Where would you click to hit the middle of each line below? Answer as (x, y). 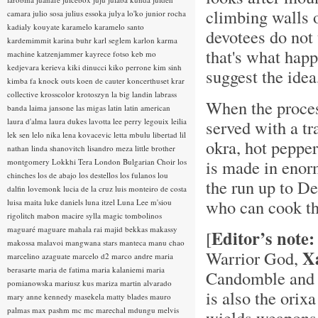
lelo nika (47, 135)
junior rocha (166, 13)
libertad (166, 135)
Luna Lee (134, 202)
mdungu (143, 310)
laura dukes (69, 121)
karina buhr (73, 40)
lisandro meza (111, 148)
